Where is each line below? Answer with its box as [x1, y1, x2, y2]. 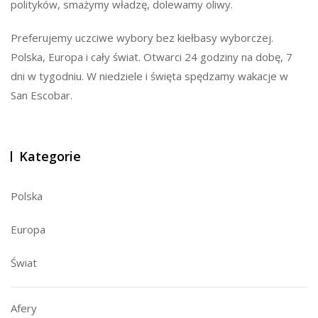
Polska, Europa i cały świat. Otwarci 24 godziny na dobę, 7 [11, 50, 292, 64]
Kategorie [19, 148, 81, 165]
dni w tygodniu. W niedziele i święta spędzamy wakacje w [11, 69, 288, 83]
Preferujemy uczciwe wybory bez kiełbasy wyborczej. [11, 31, 273, 45]
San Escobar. [11, 88, 72, 102]
